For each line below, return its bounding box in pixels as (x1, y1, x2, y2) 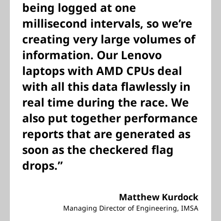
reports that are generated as (22, 126, 190, 142)
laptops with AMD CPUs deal (22, 63, 182, 78)
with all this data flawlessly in (22, 78, 190, 94)
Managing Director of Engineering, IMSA (63, 203, 198, 213)
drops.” (22, 157, 63, 173)
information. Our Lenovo (22, 47, 162, 63)
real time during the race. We (22, 94, 189, 110)
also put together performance (22, 110, 198, 126)
